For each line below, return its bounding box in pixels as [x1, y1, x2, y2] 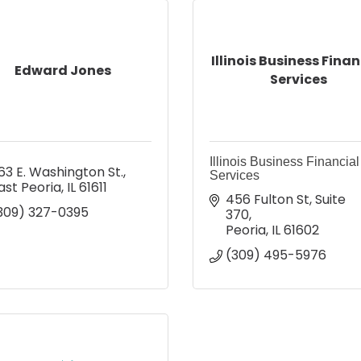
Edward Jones [14, 60, 111, 80]
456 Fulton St [226, 189, 309, 209]
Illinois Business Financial [210, 154, 359, 168]
